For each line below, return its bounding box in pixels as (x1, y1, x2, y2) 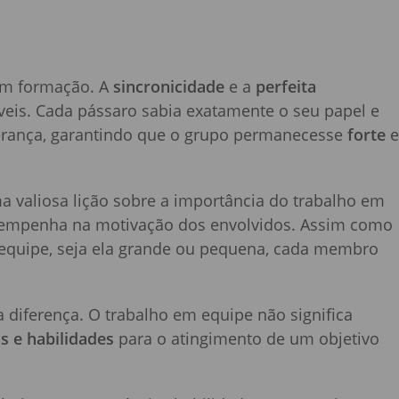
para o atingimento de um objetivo (114, 328, 379, 350)
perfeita (256, 76, 316, 98)
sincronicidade (113, 76, 224, 98)
